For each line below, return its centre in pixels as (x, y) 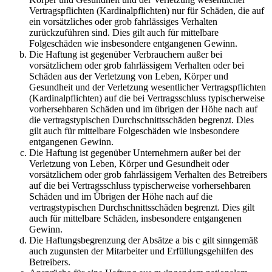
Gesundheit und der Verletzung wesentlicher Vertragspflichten (148, 87)
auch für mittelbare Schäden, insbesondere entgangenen (135, 218)
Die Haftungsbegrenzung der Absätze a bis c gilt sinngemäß (144, 240)
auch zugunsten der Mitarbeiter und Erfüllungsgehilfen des (141, 251)
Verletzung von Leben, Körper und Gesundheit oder (129, 163)
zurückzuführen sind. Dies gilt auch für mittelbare (124, 32)
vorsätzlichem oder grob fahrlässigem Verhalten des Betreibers (148, 174)
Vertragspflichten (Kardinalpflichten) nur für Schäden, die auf (147, 10)
